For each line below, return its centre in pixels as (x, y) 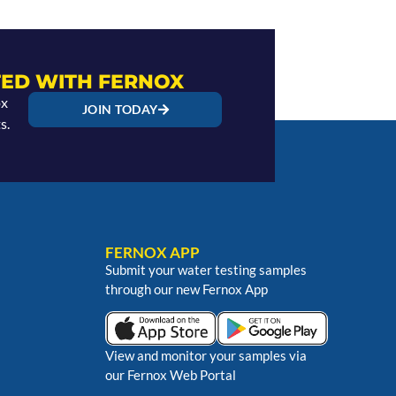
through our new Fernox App (186, 289)
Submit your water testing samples (206, 270)
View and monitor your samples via (206, 356)
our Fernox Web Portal (170, 375)
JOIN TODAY (120, 109)
